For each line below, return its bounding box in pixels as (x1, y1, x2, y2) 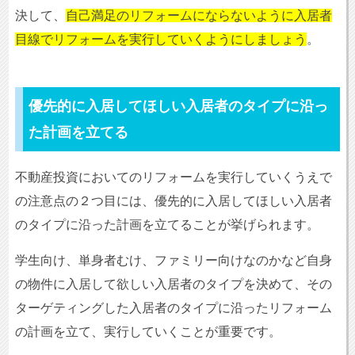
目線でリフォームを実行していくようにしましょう (14, 32, 307, 47)
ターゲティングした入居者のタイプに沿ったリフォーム (14, 300, 332, 315)
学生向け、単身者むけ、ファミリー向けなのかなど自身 (14, 253, 332, 267)
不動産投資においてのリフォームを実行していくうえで (14, 170, 332, 184)
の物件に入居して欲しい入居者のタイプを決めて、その (14, 277, 332, 291)
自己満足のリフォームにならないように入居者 (65, 9, 332, 23)
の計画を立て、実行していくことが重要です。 (14, 324, 281, 338)
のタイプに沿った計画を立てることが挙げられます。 (14, 217, 319, 231)
